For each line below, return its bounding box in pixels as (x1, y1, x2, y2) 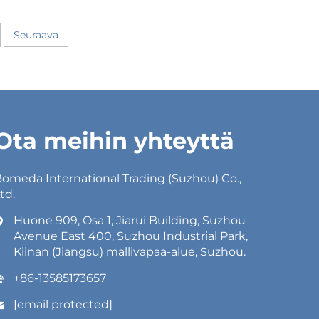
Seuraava (13, 28, 58, 42)
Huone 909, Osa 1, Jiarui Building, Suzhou (14, 214, 246, 228)
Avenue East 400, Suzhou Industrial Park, (14, 229, 248, 244)
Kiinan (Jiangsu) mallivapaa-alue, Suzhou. (14, 245, 246, 259)
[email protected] (14, 298, 113, 312)
